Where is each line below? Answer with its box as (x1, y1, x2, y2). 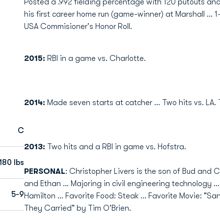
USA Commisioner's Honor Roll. (24, 22, 132, 31)
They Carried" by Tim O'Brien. (24, 204, 131, 213)
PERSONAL (24, 167, 65, 176)
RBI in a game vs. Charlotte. (47, 54, 146, 63)
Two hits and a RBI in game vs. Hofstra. (47, 142, 186, 151)
